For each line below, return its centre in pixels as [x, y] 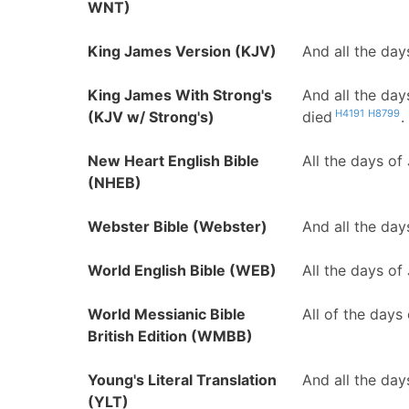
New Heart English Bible [173, 161]
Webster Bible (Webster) [178, 226]
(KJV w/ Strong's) [151, 117]
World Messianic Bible [167, 314]
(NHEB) [115, 183]
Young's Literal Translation [182, 380]
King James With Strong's [180, 95]
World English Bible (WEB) [182, 270]
